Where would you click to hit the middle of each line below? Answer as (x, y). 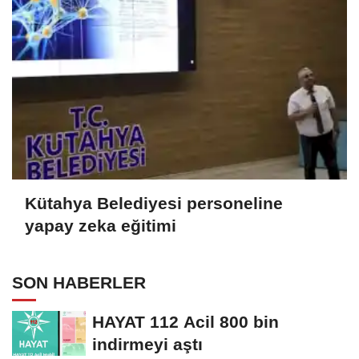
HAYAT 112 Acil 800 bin (186, 322)
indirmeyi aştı (147, 345)
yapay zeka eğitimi (101, 226)
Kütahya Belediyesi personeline (154, 204)
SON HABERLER (79, 283)
